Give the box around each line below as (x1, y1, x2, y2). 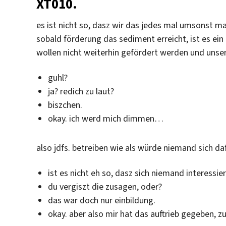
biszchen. (47, 98, 82, 111)
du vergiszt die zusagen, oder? (47, 180, 162, 193)
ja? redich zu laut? (47, 85, 114, 97)
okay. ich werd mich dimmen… (47, 112, 163, 125)
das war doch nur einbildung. (47, 194, 155, 206)
